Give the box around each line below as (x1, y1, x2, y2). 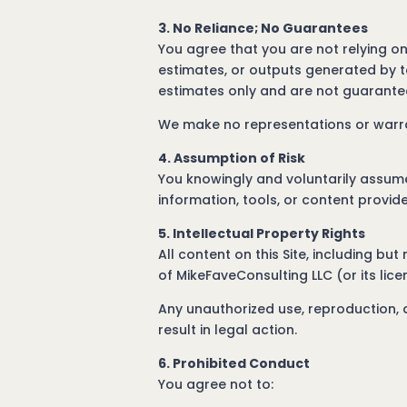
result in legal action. (158, 321, 298, 339)
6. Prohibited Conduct (158, 354, 311, 372)
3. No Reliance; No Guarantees (158, 19, 369, 37)
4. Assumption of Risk (158, 149, 306, 167)
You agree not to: (158, 375, 274, 393)
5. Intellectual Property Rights (158, 224, 366, 243)
